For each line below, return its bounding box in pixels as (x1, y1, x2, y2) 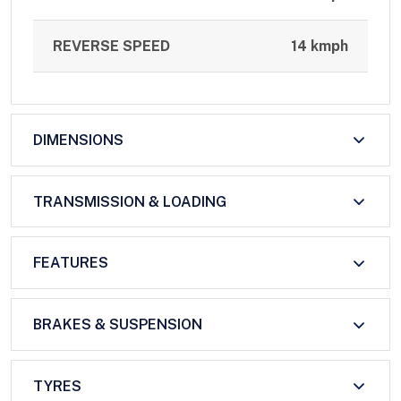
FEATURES (33, 254, 108, 272)
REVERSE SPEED (53, 38, 171, 55)
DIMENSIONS (33, 131, 124, 149)
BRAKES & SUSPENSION (33, 316, 202, 334)
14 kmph (290, 38, 348, 55)
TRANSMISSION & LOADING (33, 192, 226, 210)
